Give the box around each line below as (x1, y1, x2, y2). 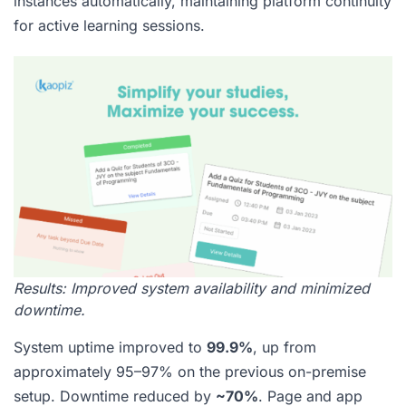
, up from (253, 337, 316, 356)
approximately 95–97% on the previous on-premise (14, 362, 366, 381)
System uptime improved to (14, 337, 207, 356)
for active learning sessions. (14, 15, 205, 34)
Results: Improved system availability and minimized (14, 278, 370, 297)
